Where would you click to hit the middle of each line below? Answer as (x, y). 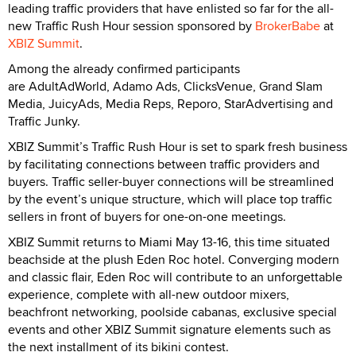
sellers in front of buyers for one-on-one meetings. (147, 216)
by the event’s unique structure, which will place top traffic (170, 199)
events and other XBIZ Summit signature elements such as (169, 329)
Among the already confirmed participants (124, 68)
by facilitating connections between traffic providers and (164, 164)
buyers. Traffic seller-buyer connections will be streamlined (171, 181)
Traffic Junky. (46, 121)
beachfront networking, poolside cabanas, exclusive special (172, 311)
